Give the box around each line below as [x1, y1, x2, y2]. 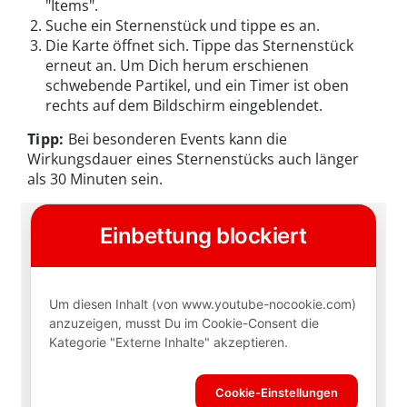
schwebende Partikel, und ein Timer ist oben [45, 75, 349, 96]
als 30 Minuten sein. [27, 169, 163, 190]
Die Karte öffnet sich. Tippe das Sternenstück [45, 35, 353, 56]
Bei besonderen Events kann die [67, 129, 287, 150]
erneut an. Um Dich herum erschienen [45, 55, 309, 76]
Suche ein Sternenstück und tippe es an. [45, 15, 320, 36]
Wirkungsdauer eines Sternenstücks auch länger [27, 149, 359, 170]
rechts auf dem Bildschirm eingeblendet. [45, 95, 323, 116]
